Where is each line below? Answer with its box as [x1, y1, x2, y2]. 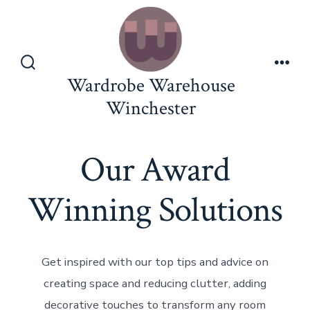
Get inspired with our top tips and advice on [41, 253, 268, 270]
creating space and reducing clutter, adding [43, 275, 266, 291]
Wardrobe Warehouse [66, 72, 235, 98]
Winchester [106, 95, 196, 121]
